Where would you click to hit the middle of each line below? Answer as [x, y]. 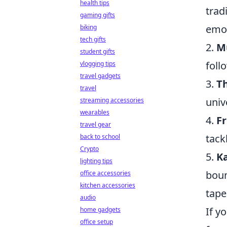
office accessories [105, 173]
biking [88, 27]
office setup [97, 222]
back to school [100, 137]
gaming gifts [98, 15]
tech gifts [93, 39]
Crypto [89, 149]
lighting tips [96, 161]
